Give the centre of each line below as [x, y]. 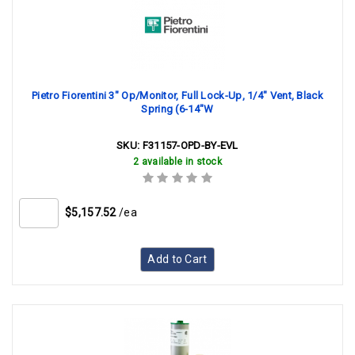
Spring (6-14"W [177, 109]
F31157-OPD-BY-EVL [190, 145]
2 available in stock [177, 162]
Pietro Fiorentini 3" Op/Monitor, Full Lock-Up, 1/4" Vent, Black [177, 95]
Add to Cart [177, 259]
